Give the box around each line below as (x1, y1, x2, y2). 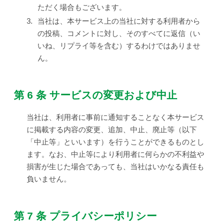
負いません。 (26, 175, 71, 184)
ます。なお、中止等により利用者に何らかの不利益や (26, 150, 204, 159)
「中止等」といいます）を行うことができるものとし (26, 138, 204, 147)
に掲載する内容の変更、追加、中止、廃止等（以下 (26, 125, 197, 134)
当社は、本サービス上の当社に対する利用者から (37, 17, 200, 26)
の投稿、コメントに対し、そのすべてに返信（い (37, 29, 200, 38)
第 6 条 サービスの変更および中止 (14, 89, 177, 101)
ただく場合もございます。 (37, 3, 126, 12)
